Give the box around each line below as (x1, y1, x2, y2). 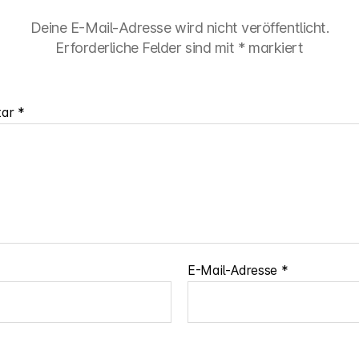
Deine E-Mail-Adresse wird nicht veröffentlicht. (30, 18, 329, 36)
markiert (244, 38, 304, 56)
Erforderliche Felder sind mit (55, 38, 238, 56)
